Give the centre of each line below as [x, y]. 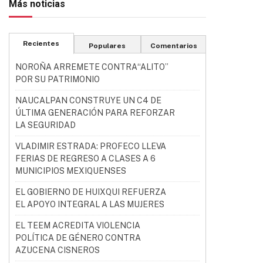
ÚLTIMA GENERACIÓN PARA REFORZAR [95, 113]
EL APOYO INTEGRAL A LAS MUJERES [90, 204]
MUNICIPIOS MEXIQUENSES [71, 171]
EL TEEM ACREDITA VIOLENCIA [78, 225]
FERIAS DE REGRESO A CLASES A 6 [85, 159]
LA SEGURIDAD [45, 125]
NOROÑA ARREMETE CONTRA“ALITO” [92, 67]
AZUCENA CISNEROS [58, 250]
